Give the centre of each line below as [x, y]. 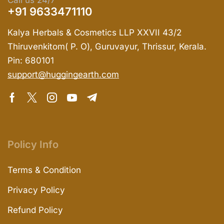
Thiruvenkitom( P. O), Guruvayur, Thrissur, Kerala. [107, 47]
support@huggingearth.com [63, 75]
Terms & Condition [44, 170]
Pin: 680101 [31, 61]
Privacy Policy [36, 190]
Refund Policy [35, 210]
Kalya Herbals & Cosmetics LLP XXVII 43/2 [94, 33]
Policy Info [33, 145]
